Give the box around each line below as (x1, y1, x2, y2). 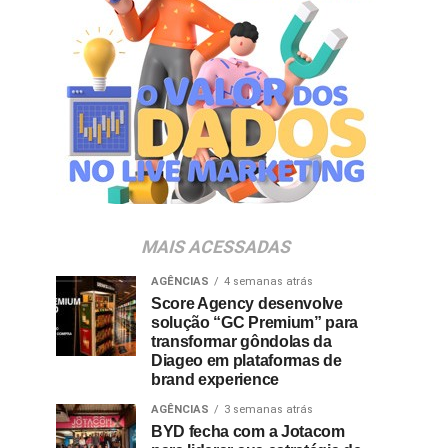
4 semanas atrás (224, 275, 313, 288)
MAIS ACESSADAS (138, 237, 294, 257)
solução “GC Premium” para (151, 314, 358, 331)
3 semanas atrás (224, 403, 313, 416)
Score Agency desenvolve (151, 295, 343, 312)
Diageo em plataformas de (151, 352, 342, 369)
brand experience (151, 371, 279, 388)
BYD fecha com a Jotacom (151, 423, 345, 440)
